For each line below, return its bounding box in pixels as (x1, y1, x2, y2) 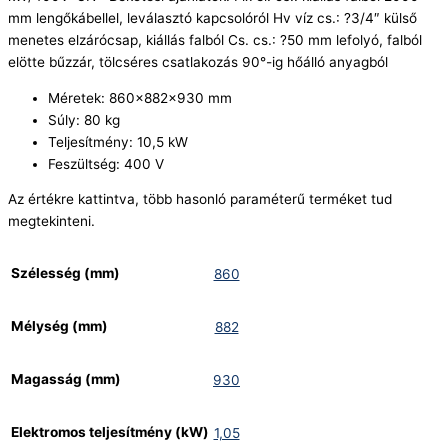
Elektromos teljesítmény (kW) (11, 424, 209, 441)
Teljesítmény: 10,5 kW (48, 133, 188, 150)
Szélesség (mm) (11, 265, 120, 282)
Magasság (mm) (11, 371, 121, 388)
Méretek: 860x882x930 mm (48, 89, 232, 106)
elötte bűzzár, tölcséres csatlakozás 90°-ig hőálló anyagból (8, 54, 388, 71)
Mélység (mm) (11, 318, 108, 335)
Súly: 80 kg (48, 111, 120, 128)
